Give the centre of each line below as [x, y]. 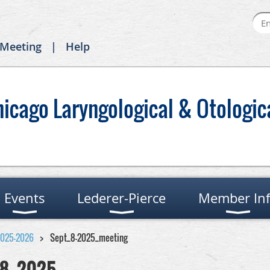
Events [25, 198]
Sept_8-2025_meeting [89, 237]
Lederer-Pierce [121, 198]
